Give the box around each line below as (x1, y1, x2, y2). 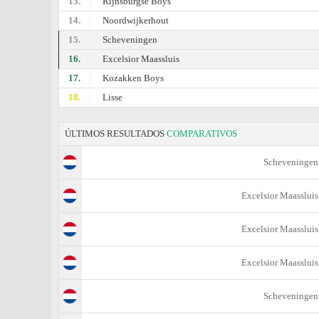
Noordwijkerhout (103, 15, 169, 26)
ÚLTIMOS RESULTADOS (65, 128, 167, 139)
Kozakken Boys (103, 73, 164, 83)
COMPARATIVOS (167, 128, 237, 139)
